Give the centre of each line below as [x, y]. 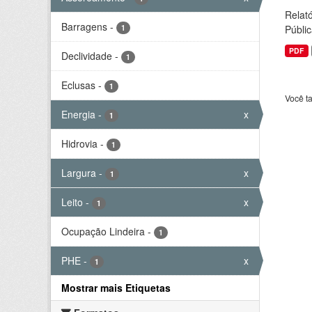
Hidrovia [79, 143]
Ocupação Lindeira [103, 231]
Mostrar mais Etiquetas [116, 288]
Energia [78, 114]
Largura [79, 173]
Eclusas [78, 85]
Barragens [84, 26]
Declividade [87, 56]
